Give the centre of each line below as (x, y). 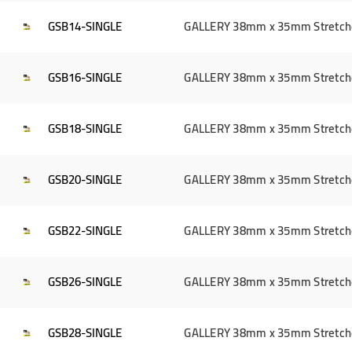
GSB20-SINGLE (85, 180)
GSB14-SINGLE (85, 27)
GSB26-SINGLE (85, 282)
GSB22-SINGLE (85, 231)
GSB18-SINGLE (85, 129)
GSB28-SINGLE (85, 333)
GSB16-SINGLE (85, 78)
